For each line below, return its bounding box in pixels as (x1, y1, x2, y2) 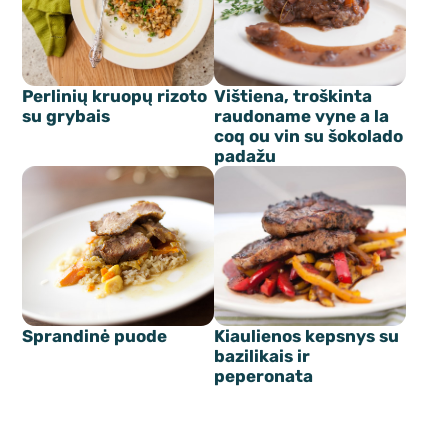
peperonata (214, 366, 313, 387)
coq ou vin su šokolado (214, 126, 403, 147)
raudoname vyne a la (214, 106, 389, 127)
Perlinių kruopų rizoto (22, 86, 208, 107)
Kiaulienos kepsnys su (214, 326, 399, 347)
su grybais (22, 106, 111, 127)
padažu (214, 146, 276, 167)
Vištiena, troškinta (214, 86, 372, 107)
